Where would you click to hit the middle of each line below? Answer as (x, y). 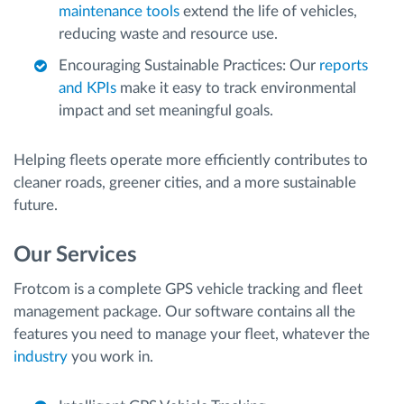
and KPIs (87, 87)
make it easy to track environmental (236, 87)
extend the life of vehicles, (268, 11)
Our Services (75, 255)
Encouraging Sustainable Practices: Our (189, 65)
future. (36, 205)
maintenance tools (119, 11)
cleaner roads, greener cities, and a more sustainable (185, 182)
